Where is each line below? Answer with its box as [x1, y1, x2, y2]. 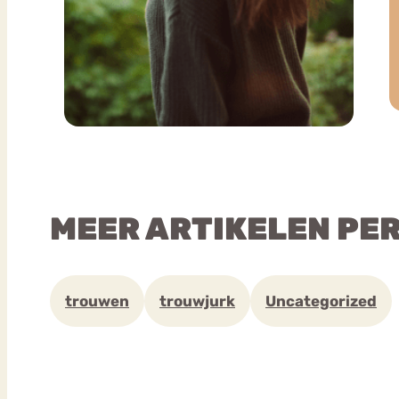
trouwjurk [159, 291, 235, 310]
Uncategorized [265, 291, 377, 310]
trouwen [65, 291, 129, 310]
